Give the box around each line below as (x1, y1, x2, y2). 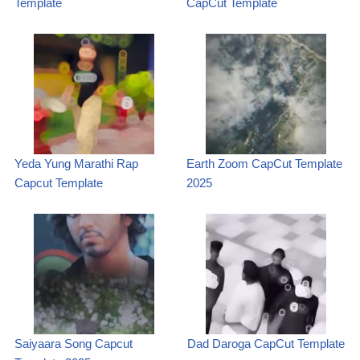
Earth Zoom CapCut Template (186, 157, 342, 170)
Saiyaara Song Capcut (14, 337, 133, 350)
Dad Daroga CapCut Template (187, 337, 345, 350)
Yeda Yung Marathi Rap (14, 157, 138, 170)
